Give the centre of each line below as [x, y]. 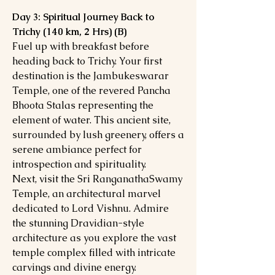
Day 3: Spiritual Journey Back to [83, 17]
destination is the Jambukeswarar [91, 76]
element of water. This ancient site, [91, 120]
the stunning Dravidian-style [78, 223]
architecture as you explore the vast [94, 238]
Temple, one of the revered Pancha [91, 91]
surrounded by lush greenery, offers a [98, 135]
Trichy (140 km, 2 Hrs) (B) [69, 32]
